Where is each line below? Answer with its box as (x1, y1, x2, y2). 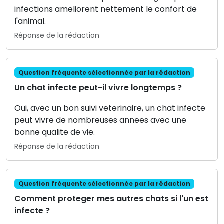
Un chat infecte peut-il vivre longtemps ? (14, 81, 182, 93)
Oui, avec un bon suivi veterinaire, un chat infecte (14, 102, 205, 114)
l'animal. (14, 15, 46, 27)
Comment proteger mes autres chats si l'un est (14, 192, 208, 204)
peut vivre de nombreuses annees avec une (14, 114, 186, 126)
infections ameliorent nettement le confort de (14, 3, 197, 15)
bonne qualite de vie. (14, 126, 95, 138)
